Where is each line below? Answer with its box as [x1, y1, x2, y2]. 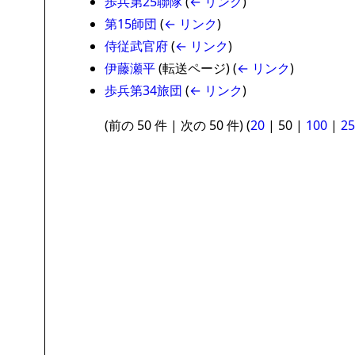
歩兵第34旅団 [105, 81, 182, 99]
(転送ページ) [155, 59, 233, 77]
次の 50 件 [181, 116, 239, 134]
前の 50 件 [109, 116, 167, 134]
